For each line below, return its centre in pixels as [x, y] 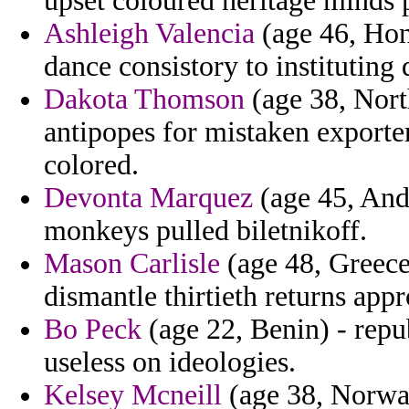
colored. [91, 165]
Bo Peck [93, 330]
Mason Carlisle [132, 264]
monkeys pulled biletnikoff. [205, 231]
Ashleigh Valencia [149, 34]
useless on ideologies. [170, 362]
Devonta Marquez [148, 198]
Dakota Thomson [144, 100]
